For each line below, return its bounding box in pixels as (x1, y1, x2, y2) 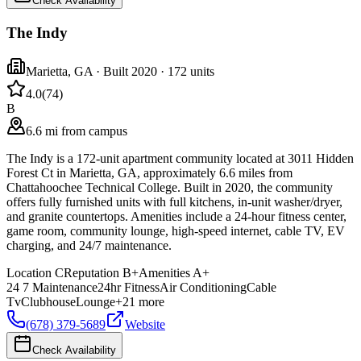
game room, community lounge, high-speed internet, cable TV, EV (6, 224, 345, 239)
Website (125, 317, 165, 332)
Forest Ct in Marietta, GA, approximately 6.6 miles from (6, 166, 293, 180)
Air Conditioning (160, 280, 247, 295)
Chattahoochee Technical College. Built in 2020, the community (6, 180, 333, 195)
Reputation (64, 266, 119, 280)
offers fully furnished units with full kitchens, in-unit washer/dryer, (6, 195, 342, 210)
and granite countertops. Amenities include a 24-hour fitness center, (6, 210, 346, 224)
